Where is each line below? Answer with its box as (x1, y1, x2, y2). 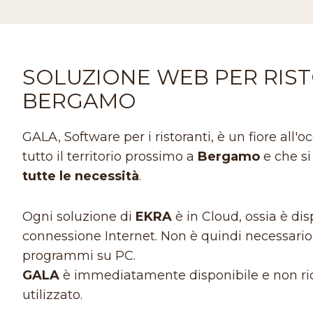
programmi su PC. (22, 247, 136, 263)
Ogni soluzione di (22, 208, 136, 224)
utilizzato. (22, 286, 83, 303)
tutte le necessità (22, 168, 140, 184)
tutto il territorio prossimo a (22, 148, 198, 164)
